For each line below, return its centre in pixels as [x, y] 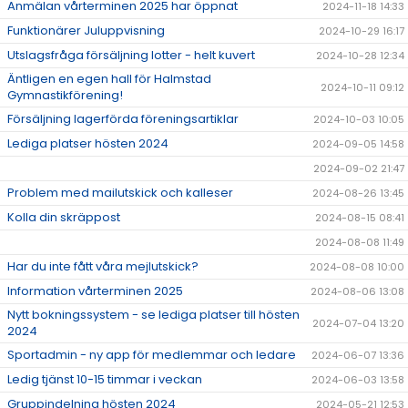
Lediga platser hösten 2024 [88, 144]
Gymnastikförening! [65, 96]
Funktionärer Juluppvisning [86, 31]
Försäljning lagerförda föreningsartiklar [123, 119]
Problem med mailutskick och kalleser [120, 193]
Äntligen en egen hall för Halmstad [109, 79]
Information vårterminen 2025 [95, 291]
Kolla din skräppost [64, 218]
